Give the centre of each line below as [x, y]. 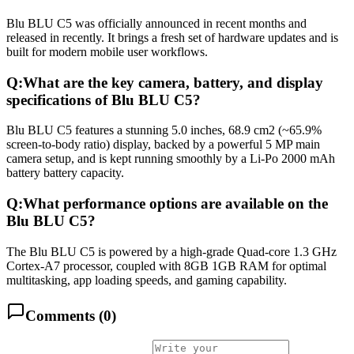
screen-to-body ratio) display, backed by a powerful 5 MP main [163, 145]
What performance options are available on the [175, 203]
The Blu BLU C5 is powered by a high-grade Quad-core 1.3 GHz [171, 251]
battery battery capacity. [65, 173]
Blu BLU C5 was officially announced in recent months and [156, 23]
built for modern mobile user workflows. [107, 51]
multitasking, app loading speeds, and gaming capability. [147, 280]
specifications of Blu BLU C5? [104, 100]
